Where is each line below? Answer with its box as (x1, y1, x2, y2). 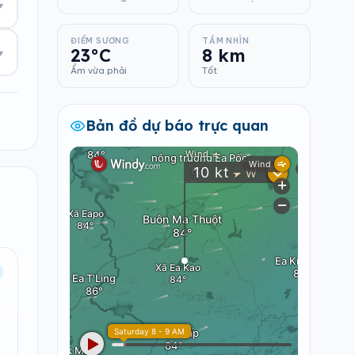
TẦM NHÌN (202, 36, 250, 46)
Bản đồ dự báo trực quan (86, 116, 269, 135)
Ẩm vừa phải (71, 65, 127, 76)
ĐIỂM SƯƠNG (71, 36, 130, 46)
